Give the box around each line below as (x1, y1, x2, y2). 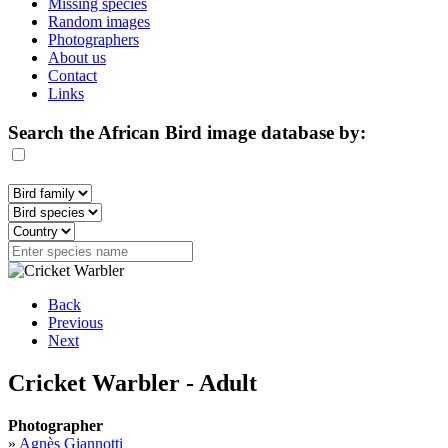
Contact (48, 67, 97, 84)
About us (48, 49, 106, 66)
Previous (48, 314, 103, 332)
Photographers (48, 31, 139, 48)
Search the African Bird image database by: (8, 121, 366, 143)
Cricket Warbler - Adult (8, 370, 257, 397)
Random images (48, 13, 150, 30)
